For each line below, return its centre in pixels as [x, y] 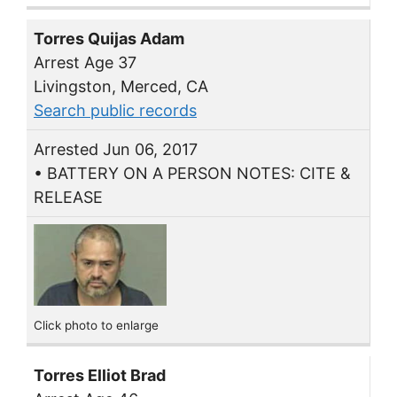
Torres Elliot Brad [100, 376]
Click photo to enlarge [96, 326]
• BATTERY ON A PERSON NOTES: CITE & [192, 173]
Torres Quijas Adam [109, 38]
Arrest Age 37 [85, 62]
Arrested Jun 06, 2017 [116, 149]
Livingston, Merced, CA [121, 86]
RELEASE [68, 197]
